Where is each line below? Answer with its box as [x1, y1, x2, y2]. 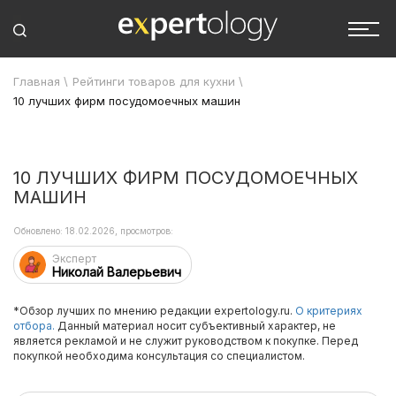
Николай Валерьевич [52, 264, 181, 279]
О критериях [295, 304, 362, 317]
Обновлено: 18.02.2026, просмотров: [13, 225, 173, 236]
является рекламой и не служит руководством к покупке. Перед [13, 334, 358, 347]
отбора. [13, 319, 55, 332]
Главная [13, 74, 60, 88]
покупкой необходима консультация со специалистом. [13, 349, 305, 362]
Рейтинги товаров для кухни [72, 74, 235, 88]
